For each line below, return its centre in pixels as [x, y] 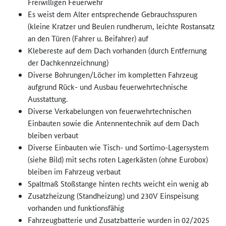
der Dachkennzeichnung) [69, 63]
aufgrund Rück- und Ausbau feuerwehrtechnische [108, 87]
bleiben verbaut [53, 135]
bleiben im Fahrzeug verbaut [74, 172]
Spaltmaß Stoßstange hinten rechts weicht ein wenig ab [118, 184]
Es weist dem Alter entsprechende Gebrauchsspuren [112, 14]
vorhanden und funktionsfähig [76, 208]
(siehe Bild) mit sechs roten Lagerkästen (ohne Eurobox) [118, 159]
